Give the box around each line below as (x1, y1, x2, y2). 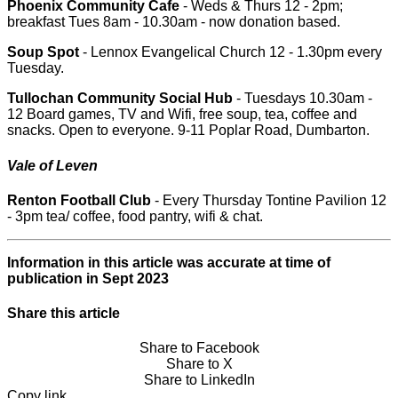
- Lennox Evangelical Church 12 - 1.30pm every (79, 44, 382, 60)
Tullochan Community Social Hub (7, 91, 233, 107)
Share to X (165, 356, 233, 372)
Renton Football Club (7, 192, 151, 208)
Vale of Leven (7, 157, 98, 173)
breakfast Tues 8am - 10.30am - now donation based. (7, 14, 340, 30)
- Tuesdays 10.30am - (233, 91, 372, 107)
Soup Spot (7, 44, 79, 60)
